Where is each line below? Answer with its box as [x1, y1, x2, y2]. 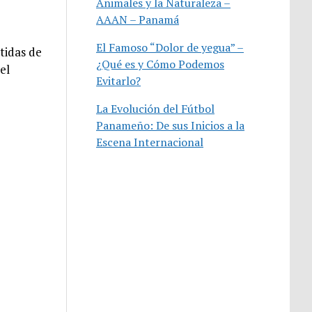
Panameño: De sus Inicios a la [96, 117, 245, 133]
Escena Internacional [96, 134, 204, 150]
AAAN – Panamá [96, 11, 180, 27]
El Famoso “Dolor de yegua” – [96, 39, 244, 55]
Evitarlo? [96, 72, 141, 88]
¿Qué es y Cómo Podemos [96, 56, 225, 72]
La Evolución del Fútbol [96, 100, 215, 116]
